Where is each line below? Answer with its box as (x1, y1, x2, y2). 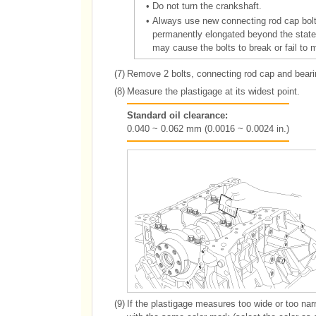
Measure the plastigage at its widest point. (126, 86, 300, 97)
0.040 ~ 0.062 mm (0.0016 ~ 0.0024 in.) (126, 123, 289, 134)
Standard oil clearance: (126, 110, 228, 121)
